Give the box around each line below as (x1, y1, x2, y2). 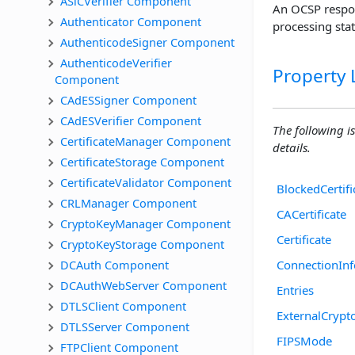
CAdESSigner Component (60, 91, 197, 108)
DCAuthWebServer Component (60, 277, 227, 293)
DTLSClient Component (60, 297, 186, 314)
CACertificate (277, 205, 346, 222)
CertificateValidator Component (60, 174, 231, 190)
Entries (277, 281, 314, 298)
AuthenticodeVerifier (60, 54, 175, 71)
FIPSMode (277, 332, 332, 349)
